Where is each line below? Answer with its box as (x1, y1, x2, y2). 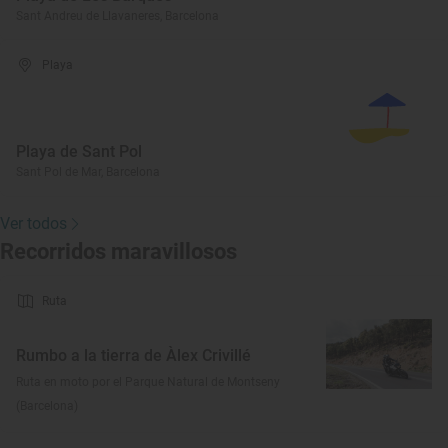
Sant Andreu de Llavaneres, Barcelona (16, 9, 219, 23)
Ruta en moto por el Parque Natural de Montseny (16, 375, 280, 389)
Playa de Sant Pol (16, 142, 142, 161)
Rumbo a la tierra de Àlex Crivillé (16, 346, 251, 365)
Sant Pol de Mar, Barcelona (16, 165, 160, 179)
